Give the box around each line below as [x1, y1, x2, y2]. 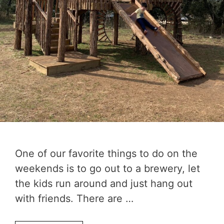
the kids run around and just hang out [15, 177, 192, 189]
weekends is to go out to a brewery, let [15, 162, 200, 174]
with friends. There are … [15, 192, 133, 204]
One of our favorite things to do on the [15, 147, 197, 159]
